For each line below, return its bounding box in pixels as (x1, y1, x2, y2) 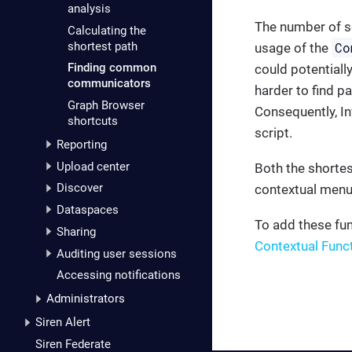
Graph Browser (67, 98, 145, 113)
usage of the (255, 40, 332, 56)
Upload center (57, 159, 130, 174)
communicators (67, 76, 151, 91)
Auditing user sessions (57, 246, 177, 261)
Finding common (67, 60, 156, 75)
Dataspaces (57, 203, 119, 218)
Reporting (57, 137, 107, 152)
